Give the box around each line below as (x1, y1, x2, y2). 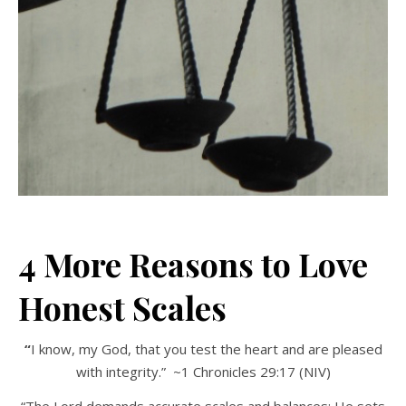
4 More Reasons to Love (18, 241, 368, 285)
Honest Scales (18, 285, 227, 329)
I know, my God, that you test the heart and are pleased (30, 339, 382, 358)
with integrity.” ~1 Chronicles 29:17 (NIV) (75, 362, 331, 381)
